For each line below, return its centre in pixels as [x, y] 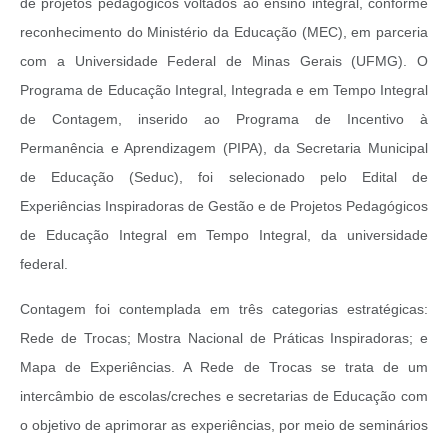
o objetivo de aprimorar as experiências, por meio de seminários [224, 425]
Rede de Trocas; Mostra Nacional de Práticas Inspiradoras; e [224, 338]
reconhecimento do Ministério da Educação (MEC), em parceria [224, 32]
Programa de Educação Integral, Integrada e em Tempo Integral [224, 90]
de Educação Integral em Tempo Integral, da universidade [224, 235]
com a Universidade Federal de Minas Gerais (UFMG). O [224, 61]
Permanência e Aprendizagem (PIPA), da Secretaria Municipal [224, 148]
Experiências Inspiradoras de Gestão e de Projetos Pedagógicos [224, 206]
